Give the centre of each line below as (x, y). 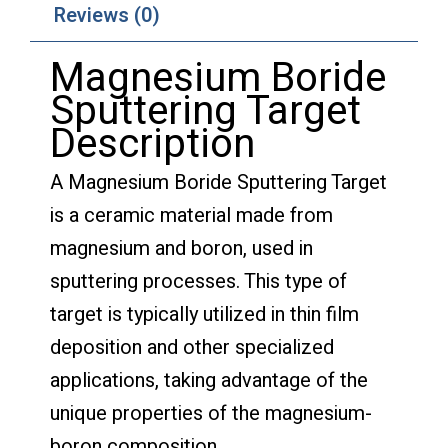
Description (152, 144)
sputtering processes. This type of (198, 281)
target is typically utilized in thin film (204, 314)
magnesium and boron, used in (181, 248)
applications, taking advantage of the (209, 380)
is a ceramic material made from (191, 215)
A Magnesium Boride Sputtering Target (218, 182)
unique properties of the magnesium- (211, 413)
